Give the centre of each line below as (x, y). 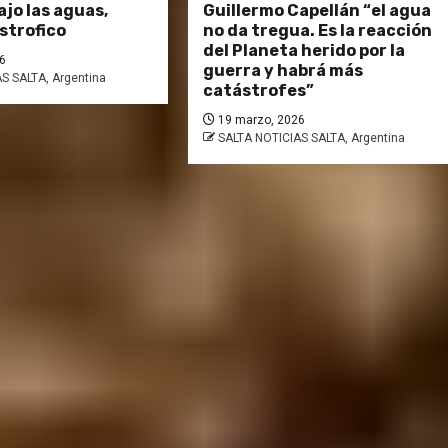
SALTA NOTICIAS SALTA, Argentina (312, 138)
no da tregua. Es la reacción (318, 31)
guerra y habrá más (283, 71)
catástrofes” (259, 91)
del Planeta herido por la (304, 51)
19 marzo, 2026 (260, 120)
